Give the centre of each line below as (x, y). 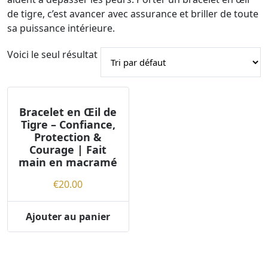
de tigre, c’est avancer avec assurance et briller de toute (133, 13)
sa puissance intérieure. (61, 28)
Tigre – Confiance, (68, 124)
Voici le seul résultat (52, 54)
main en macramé (68, 162)
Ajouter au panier (68, 216)
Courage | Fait (68, 149)
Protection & (68, 137)
